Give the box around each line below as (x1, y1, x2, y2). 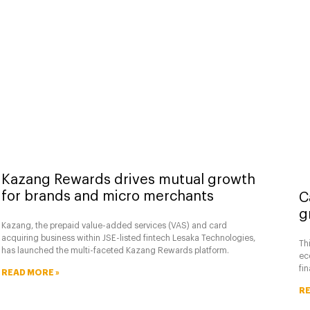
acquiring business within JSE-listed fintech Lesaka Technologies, (1, 234, 255, 243)
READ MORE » (1, 268, 60, 277)
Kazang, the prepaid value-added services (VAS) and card (1, 221, 227, 230)
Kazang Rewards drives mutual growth (1, 173, 255, 188)
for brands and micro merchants (1, 190, 214, 204)
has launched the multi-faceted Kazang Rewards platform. (1, 246, 229, 255)
